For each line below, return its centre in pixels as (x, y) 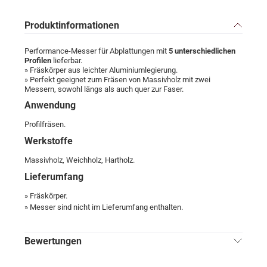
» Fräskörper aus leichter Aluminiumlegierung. (101, 70)
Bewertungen (53, 241)
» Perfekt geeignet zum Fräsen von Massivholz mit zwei (117, 80)
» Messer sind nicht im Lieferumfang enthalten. (104, 207)
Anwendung (50, 105)
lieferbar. (67, 61)
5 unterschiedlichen (202, 51)
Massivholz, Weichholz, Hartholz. (80, 160)
